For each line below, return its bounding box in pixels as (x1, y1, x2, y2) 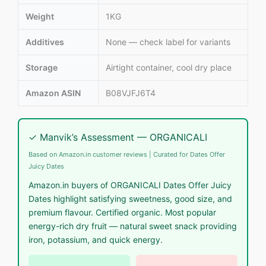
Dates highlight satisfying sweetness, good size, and (28, 193, 232, 204)
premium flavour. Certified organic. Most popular (28, 207, 216, 217)
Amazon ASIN (26, 87, 81, 98)
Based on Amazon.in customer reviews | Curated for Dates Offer (28, 150, 225, 159)
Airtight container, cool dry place (106, 62, 232, 72)
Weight (26, 11, 54, 21)
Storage (26, 62, 58, 72)
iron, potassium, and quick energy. (28, 234, 163, 245)
